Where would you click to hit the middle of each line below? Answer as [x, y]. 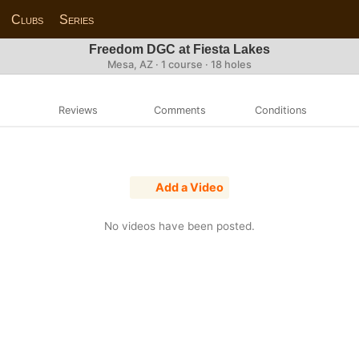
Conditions [281, 110]
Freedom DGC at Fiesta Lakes [179, 49]
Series [77, 19]
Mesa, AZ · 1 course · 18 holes [179, 65]
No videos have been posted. [179, 226]
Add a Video [189, 188]
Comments [179, 110]
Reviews [78, 110]
